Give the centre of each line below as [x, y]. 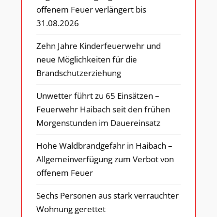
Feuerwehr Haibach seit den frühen [103, 109]
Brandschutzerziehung [79, 73]
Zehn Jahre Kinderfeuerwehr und [99, 46]
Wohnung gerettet [71, 209]
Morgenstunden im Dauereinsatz [98, 123]
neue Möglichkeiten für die [87, 60]
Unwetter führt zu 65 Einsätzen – [98, 96]
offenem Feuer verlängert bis [91, 10]
